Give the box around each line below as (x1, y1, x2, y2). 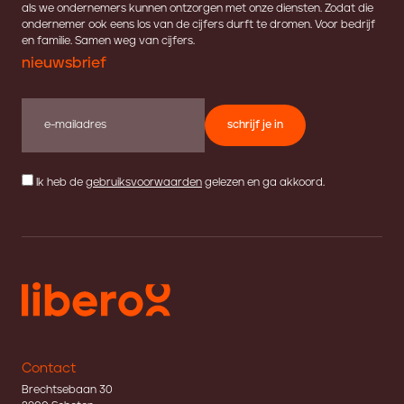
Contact (22, 362, 76, 376)
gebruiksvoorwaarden (86, 177, 202, 189)
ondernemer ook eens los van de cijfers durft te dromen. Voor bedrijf (22, 19, 375, 32)
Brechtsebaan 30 (22, 384, 113, 397)
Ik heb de (36, 177, 86, 189)
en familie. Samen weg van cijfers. (22, 35, 195, 48)
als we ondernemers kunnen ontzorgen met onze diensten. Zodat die (22, 3, 373, 15)
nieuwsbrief (22, 56, 106, 71)
